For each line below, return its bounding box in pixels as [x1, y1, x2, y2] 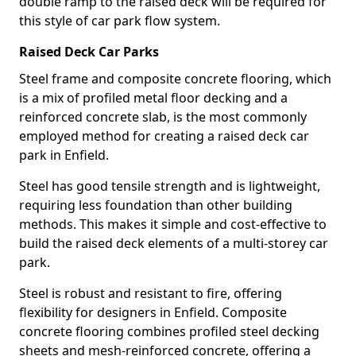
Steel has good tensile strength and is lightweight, [19, 177, 320, 195]
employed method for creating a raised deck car [19, 127, 309, 145]
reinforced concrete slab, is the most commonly [19, 108, 307, 126]
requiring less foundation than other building [19, 196, 292, 214]
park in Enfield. [19, 146, 109, 164]
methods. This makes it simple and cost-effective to [19, 215, 327, 233]
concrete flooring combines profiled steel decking [19, 323, 319, 340]
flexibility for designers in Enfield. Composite [19, 304, 287, 321]
